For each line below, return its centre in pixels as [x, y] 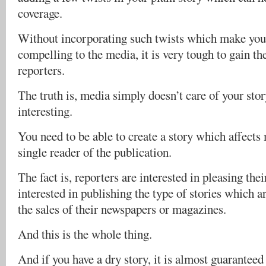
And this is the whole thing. [85, 234]
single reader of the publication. [95, 152]
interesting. [45, 111]
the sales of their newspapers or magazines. [122, 209]
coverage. [40, 13]
